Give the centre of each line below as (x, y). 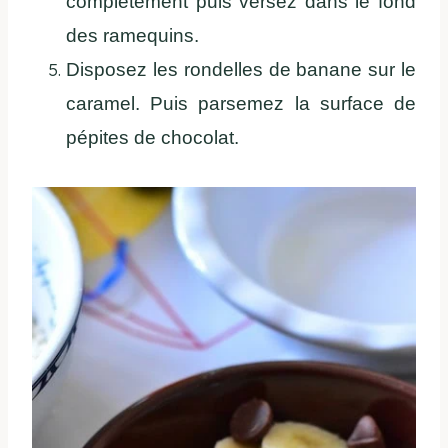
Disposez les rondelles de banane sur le (241, 70)
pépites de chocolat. (152, 138)
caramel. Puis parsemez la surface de (241, 104)
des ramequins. (132, 36)
